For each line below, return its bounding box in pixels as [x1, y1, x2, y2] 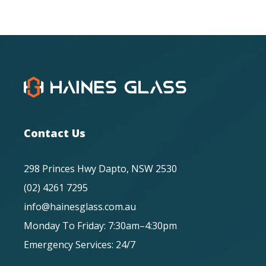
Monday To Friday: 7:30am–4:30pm [24, 219, 177, 233]
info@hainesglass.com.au [24, 200, 136, 214]
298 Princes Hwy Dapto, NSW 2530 [24, 162, 177, 176]
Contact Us [24, 126, 85, 141]
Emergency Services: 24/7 [24, 238, 135, 252]
